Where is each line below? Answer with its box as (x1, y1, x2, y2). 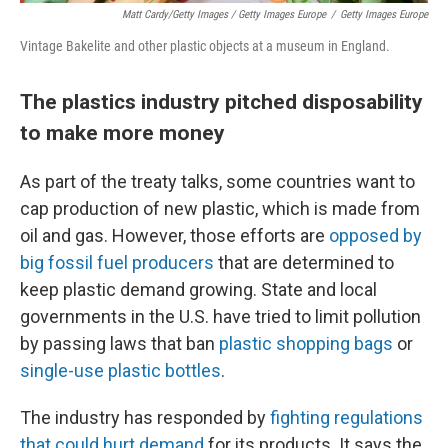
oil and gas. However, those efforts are (20, 225, 329, 246)
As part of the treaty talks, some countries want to (20, 171, 415, 192)
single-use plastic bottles (20, 360, 221, 381)
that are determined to (214, 252, 394, 273)
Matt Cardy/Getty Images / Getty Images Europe (122, 8, 326, 21)
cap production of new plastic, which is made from (20, 198, 420, 219)
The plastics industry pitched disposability (20, 89, 423, 114)
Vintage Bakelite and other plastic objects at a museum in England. (20, 38, 390, 54)
